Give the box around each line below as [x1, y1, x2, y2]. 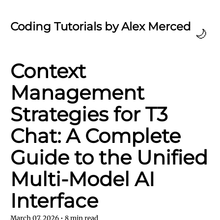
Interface [10, 189, 98, 213]
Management [10, 81, 144, 105]
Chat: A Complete [10, 124, 181, 148]
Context [10, 59, 86, 83]
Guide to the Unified [10, 145, 208, 169]
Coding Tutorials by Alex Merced [10, 20, 191, 33]
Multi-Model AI [10, 167, 155, 191]
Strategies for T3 [10, 102, 168, 126]
